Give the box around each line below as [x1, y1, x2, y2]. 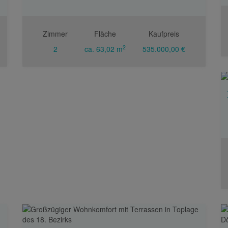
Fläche [94, 28, 116, 39]
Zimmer [43, 28, 68, 39]
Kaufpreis [148, 28, 179, 39]
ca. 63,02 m [84, 44, 123, 54]
